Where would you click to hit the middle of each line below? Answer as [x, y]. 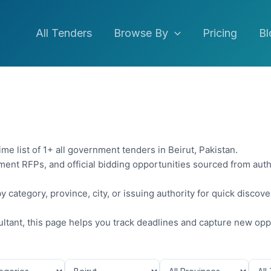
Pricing [220, 33]
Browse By [141, 33]
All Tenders [64, 33]
